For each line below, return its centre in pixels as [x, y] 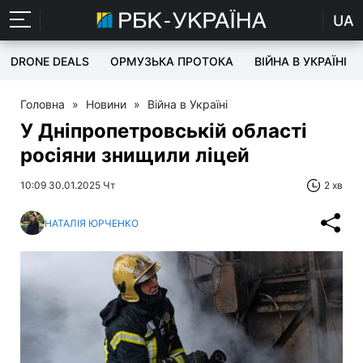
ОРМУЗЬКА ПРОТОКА [172, 61]
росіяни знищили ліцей [135, 155]
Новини [106, 104]
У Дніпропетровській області [164, 131]
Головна [43, 104]
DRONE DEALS [50, 61]
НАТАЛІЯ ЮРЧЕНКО [92, 223]
